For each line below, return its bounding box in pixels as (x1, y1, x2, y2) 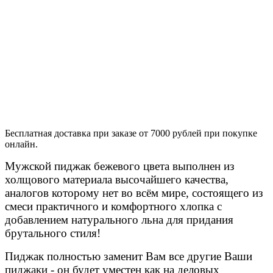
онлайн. (5, 138, 38, 149)
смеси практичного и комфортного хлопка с (5, 199, 222, 213)
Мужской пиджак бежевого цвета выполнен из (5, 159, 235, 172)
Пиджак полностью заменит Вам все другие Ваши (5, 249, 252, 263)
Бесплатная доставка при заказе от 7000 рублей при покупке (5, 127, 257, 138)
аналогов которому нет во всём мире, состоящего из (5, 186, 263, 199)
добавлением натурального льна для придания (5, 213, 233, 226)
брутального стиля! (5, 226, 101, 239)
